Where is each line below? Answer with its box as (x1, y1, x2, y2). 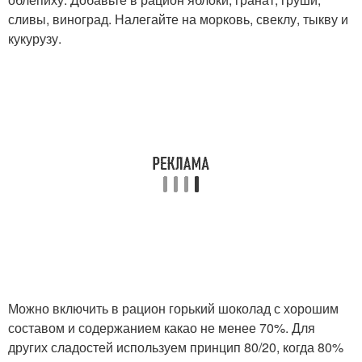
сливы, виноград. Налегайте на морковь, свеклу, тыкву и (8, 10, 348, 28)
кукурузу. (8, 29, 61, 48)
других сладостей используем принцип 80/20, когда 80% (8, 338, 343, 356)
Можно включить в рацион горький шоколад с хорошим (8, 299, 339, 318)
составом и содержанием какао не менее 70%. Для (8, 318, 315, 337)
